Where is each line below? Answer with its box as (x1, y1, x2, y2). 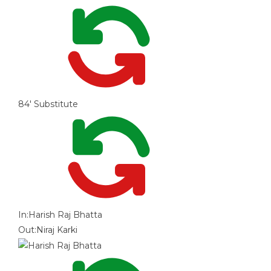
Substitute (34, 99, 78, 110)
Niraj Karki (36, 224, 77, 236)
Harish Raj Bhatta (28, 209, 102, 221)
